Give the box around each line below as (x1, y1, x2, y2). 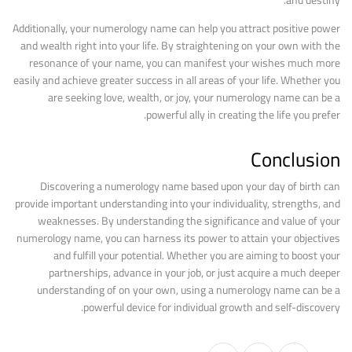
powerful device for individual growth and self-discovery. (83, 297, 340, 317)
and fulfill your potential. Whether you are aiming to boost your (53, 245, 340, 266)
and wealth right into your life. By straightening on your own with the (20, 35, 340, 56)
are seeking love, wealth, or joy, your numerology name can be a (48, 87, 340, 108)
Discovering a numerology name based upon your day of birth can (40, 176, 340, 196)
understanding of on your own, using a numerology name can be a (37, 280, 340, 300)
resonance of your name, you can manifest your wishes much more (29, 53, 340, 73)
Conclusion (251, 141, 340, 178)
